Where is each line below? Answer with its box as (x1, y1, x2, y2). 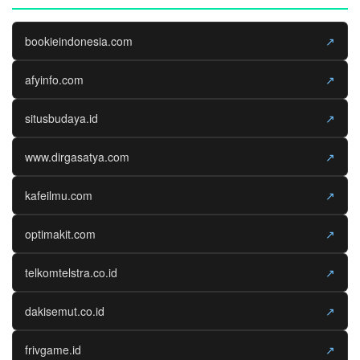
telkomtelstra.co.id (25, 264, 117, 280)
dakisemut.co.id (25, 302, 104, 319)
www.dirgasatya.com (25, 148, 129, 165)
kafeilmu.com (25, 186, 92, 203)
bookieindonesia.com (25, 32, 133, 49)
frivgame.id (25, 341, 81, 358)
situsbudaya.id (25, 109, 98, 126)
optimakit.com (25, 225, 96, 242)
